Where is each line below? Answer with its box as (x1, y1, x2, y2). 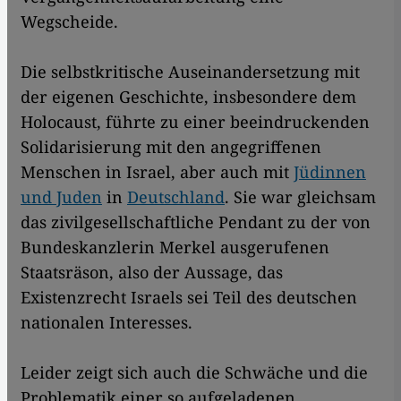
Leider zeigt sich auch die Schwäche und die (21, 362, 368, 384)
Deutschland (127, 186, 225, 209)
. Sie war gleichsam (225, 186, 376, 209)
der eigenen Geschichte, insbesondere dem (21, 86, 356, 108)
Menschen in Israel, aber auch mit (21, 161, 294, 183)
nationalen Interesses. (21, 311, 197, 334)
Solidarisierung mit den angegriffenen (21, 136, 321, 158)
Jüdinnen (294, 161, 366, 183)
